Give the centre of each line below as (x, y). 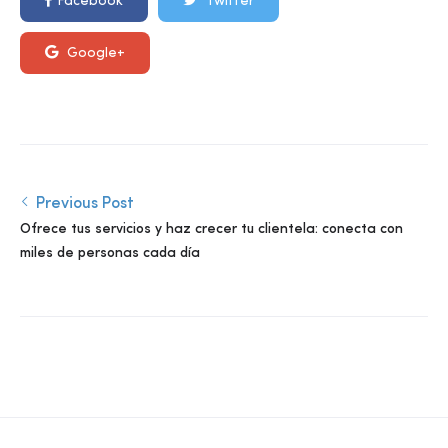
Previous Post (85, 203)
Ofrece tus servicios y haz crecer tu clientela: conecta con (211, 229)
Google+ (94, 53)
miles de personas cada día (110, 253)
